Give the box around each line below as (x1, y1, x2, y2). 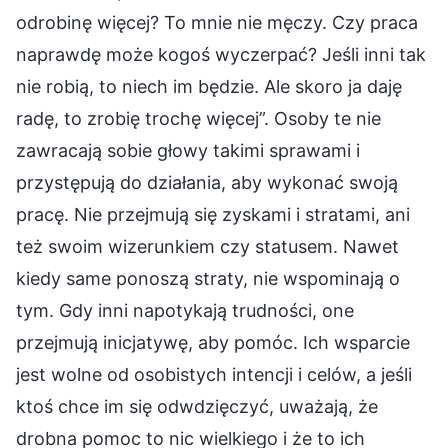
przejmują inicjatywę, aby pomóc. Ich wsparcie (16, 331, 410, 353)
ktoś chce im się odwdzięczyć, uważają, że (16, 395, 378, 417)
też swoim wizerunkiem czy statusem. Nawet (16, 235, 399, 257)
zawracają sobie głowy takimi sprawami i (16, 139, 360, 161)
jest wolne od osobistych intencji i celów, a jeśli (16, 363, 412, 385)
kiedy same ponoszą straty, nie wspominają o (16, 267, 400, 289)
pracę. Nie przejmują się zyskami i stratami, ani (16, 203, 410, 225)
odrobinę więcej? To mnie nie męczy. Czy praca (16, 11, 418, 33)
